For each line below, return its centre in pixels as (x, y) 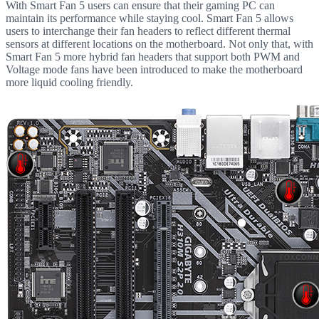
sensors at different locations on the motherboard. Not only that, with (159, 43)
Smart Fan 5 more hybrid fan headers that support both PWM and (153, 56)
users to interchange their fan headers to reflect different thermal (148, 31)
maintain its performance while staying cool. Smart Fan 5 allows (150, 18)
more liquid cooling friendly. (69, 82)
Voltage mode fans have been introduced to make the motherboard (154, 69)
